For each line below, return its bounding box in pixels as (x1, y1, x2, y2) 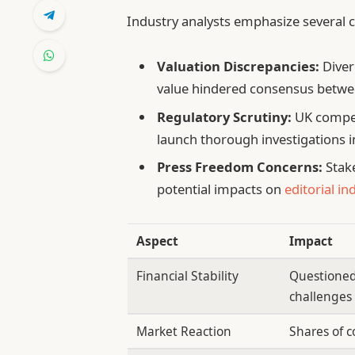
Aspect (136, 232, 179, 250)
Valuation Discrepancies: (157, 57, 320, 76)
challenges (289, 288, 353, 306)
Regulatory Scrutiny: (157, 107, 292, 126)
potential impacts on (157, 179, 285, 198)
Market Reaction (136, 323, 232, 341)
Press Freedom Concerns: (157, 157, 323, 176)
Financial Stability (136, 267, 239, 285)
